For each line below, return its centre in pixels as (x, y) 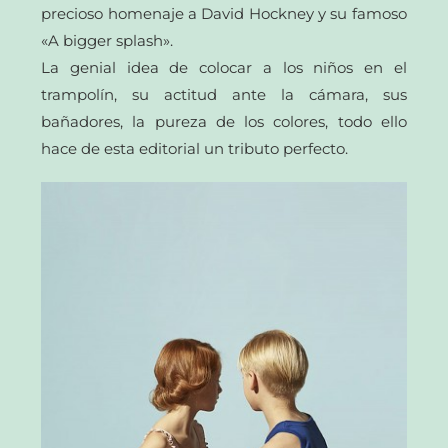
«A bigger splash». (107, 40)
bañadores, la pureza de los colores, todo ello (224, 121)
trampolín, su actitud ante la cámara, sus (224, 94)
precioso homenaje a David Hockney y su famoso (224, 13)
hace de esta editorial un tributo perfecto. (195, 148)
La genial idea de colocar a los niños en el (224, 67)
